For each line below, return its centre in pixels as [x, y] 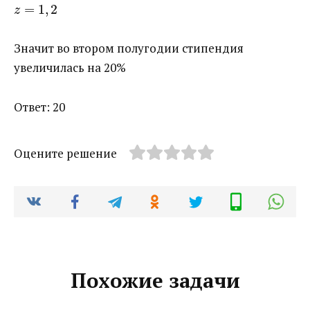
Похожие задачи [155, 280]
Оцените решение [65, 154]
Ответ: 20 [39, 107]
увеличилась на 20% [70, 68]
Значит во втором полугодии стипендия [129, 48]
